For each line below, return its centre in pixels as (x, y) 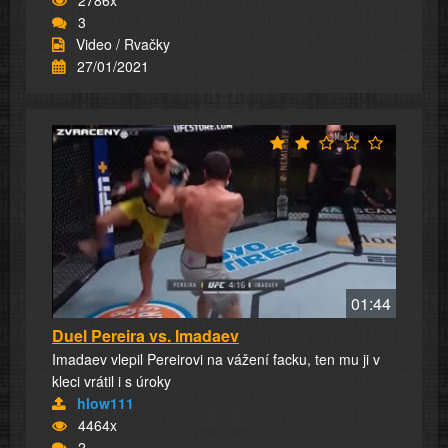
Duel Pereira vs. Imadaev (145, 336)
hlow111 (105, 403)
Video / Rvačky (123, 43)
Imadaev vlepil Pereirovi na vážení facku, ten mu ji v (216, 359)
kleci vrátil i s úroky (111, 381)
